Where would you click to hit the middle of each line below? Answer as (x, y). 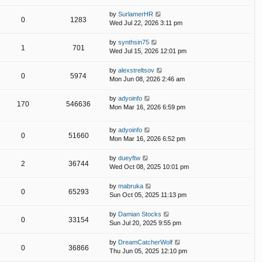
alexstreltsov (136, 70)
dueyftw (129, 158)
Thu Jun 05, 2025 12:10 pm (148, 251)
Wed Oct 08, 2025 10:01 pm (149, 166)
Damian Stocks (140, 214)
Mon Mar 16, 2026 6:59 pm (147, 107)
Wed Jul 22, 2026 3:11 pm (146, 23)
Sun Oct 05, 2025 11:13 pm (148, 194)
